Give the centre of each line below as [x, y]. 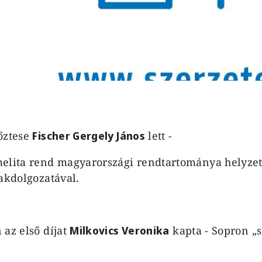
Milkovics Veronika [120, 230]
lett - [160, 135]
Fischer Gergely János [89, 135]
